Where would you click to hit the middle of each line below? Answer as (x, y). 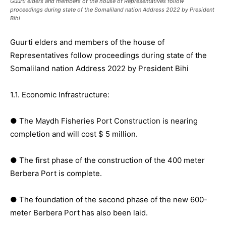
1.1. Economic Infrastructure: (60, 94)
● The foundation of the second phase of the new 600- (109, 199)
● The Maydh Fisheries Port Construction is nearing (104, 121)
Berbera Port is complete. (56, 173)
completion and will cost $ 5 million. (74, 134)
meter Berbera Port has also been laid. (79, 212)
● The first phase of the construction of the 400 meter (107, 160)
